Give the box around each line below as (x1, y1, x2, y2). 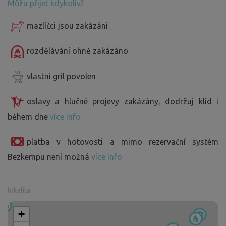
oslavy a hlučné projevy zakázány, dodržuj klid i (27, 97, 218, 106)
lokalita (8, 186, 30, 195)
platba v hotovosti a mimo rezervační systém (27, 137, 218, 147)
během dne (8, 112, 50, 122)
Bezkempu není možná (8, 152, 91, 162)
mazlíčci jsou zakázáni (27, 21, 108, 31)
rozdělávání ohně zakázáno (27, 46, 128, 56)
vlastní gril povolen (27, 72, 96, 81)
